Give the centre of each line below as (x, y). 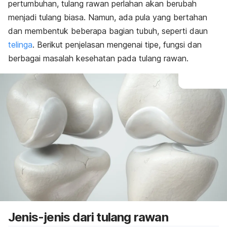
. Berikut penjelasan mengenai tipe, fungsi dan (117, 45)
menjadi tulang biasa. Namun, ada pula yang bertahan (108, 17)
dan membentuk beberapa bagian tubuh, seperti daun (108, 31)
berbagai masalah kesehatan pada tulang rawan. (98, 58)
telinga (20, 45)
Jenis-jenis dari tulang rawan (88, 217)
